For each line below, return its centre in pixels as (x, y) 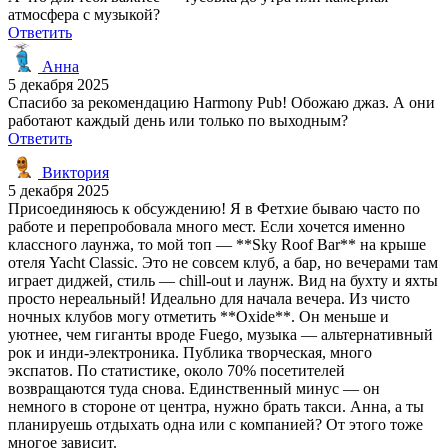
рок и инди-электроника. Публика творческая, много (190, 352)
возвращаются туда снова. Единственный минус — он (194, 388)
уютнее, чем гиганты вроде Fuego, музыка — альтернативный (220, 334)
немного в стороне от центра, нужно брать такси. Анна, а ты (216, 406)
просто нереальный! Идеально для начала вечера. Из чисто (209, 298)
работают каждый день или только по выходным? (178, 120)
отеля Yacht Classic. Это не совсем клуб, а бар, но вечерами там (223, 262)
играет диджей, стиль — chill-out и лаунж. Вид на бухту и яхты (223, 280)
